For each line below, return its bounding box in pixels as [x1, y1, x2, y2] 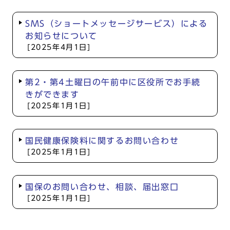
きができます [25, 90, 80, 99]
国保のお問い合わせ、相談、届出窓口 [25, 183, 179, 191]
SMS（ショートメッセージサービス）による [25, 20, 208, 28]
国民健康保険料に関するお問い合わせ [25, 137, 179, 145]
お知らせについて [25, 32, 98, 40]
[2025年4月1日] [27, 44, 91, 51]
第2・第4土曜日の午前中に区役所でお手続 [25, 78, 201, 86]
